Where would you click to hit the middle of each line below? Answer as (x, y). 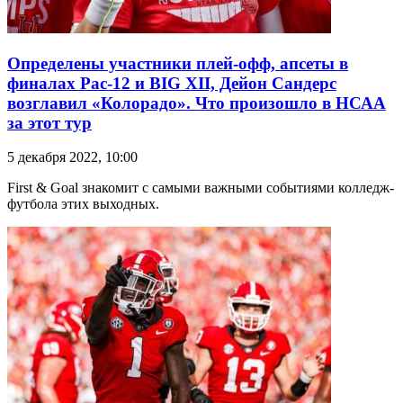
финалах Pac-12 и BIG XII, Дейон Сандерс (172, 83)
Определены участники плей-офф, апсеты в (178, 63)
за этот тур (49, 122)
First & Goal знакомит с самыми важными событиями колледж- (201, 188)
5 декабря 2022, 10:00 (72, 157)
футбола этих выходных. (83, 204)
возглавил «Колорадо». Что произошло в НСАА (197, 103)
